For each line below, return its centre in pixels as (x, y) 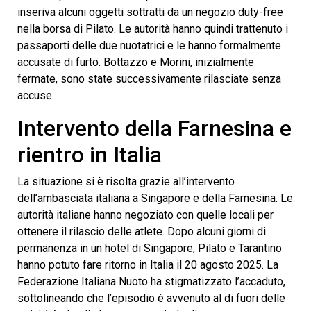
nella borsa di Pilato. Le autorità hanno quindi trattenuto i (153, 29)
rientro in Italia (90, 155)
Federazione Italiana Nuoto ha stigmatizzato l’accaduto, (151, 281)
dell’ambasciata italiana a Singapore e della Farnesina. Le (155, 198)
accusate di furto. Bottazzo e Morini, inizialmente (136, 62)
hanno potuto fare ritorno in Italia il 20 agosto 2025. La (148, 265)
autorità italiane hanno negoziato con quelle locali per (145, 215)
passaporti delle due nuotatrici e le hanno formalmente (149, 45)
